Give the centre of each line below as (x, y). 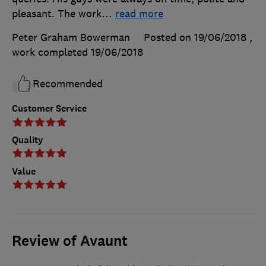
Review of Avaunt (70, 241)
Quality (28, 140)
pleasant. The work (57, 14)
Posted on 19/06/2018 (195, 38)
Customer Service (49, 109)
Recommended (68, 84)
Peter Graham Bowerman (71, 38)
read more (139, 14)
